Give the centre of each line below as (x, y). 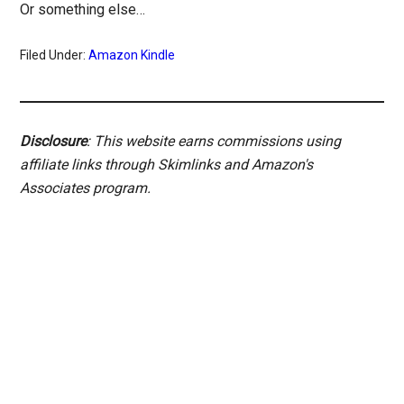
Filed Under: (55, 55)
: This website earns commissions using (214, 142)
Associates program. (86, 188)
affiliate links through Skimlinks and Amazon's (167, 165)
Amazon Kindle (132, 55)
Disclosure (54, 142)
